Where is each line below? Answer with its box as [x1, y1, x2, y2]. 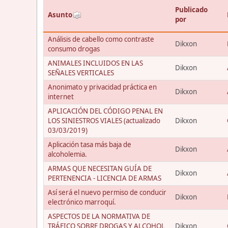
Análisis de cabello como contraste [48, 34, 154, 44]
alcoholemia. [48, 149, 87, 159]
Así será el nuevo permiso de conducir [48, 187, 166, 197]
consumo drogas [48, 44, 100, 53]
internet [48, 92, 74, 101]
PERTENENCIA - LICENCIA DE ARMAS [48, 173, 161, 183]
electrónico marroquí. [48, 197, 116, 207]
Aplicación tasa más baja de [48, 139, 131, 149]
